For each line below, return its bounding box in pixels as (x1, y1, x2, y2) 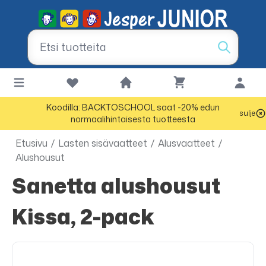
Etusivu (15, 137, 47, 150)
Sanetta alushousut (12, 171, 27, 200)
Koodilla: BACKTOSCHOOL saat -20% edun (46, 102, 220, 113)
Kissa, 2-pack (12, 202, 154, 231)
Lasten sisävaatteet (58, 137, 147, 150)
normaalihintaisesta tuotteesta (71, 113, 195, 125)
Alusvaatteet (158, 137, 215, 150)
